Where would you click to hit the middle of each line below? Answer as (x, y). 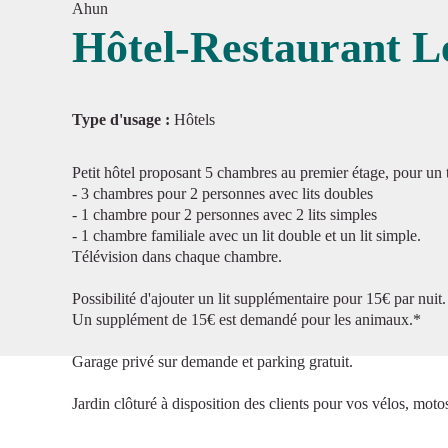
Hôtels (194, 119)
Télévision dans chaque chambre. (177, 256)
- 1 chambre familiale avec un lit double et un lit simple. (246, 235)
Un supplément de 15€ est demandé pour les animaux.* (246, 319)
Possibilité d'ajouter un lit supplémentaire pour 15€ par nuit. (259, 298)
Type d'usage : (123, 119)
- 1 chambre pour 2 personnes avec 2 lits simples (224, 214)
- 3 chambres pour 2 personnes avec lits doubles (222, 193)
